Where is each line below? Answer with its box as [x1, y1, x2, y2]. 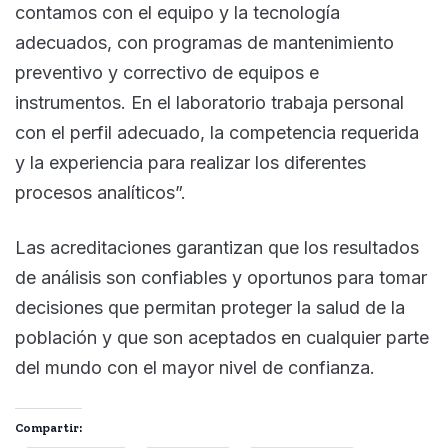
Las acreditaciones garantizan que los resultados [15, 236, 419, 258]
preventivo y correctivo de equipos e [15, 61, 319, 83]
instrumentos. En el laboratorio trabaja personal [15, 91, 404, 113]
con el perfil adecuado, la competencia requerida [15, 121, 419, 143]
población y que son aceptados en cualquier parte [15, 326, 429, 348]
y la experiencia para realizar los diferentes [15, 151, 366, 173]
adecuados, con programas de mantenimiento [15, 31, 394, 53]
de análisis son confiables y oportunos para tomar [15, 266, 427, 288]
